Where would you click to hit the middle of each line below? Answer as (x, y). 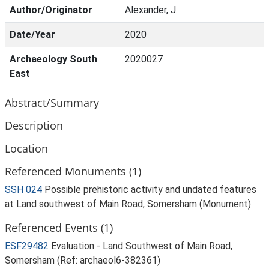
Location (26, 148)
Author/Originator (51, 10)
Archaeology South (53, 59)
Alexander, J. (151, 10)
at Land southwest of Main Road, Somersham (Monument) (128, 204)
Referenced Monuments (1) (73, 171)
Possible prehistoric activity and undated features (150, 189)
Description (34, 125)
